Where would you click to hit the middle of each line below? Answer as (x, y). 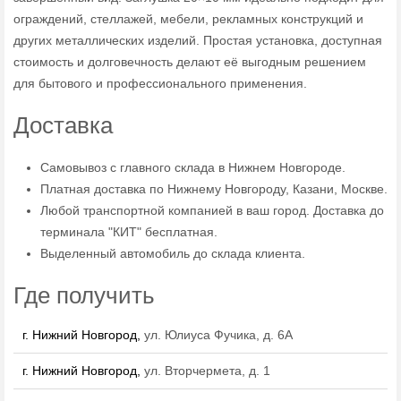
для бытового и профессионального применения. (160, 83)
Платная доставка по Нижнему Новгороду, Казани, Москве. (214, 189)
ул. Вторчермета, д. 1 (207, 371)
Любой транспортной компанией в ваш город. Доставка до (212, 210)
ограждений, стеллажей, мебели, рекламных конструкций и (188, 19)
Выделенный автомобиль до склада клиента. (173, 253)
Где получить (84, 295)
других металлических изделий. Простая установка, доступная (198, 40)
